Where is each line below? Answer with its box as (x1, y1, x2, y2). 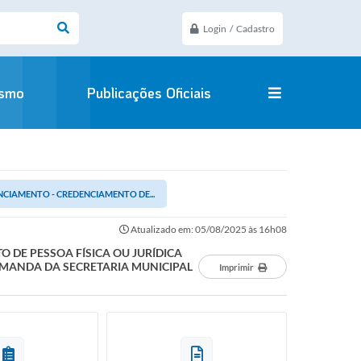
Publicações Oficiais (85, 83, 211, 102)
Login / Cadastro (203, 22, 275, 35)
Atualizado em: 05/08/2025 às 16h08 (129, 223, 287, 235)
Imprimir (218, 261, 254, 272)
